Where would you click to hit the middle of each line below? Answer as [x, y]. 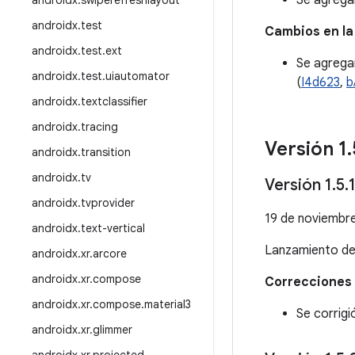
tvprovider [108, 203]
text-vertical [113, 228]
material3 [168, 304]
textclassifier [114, 101]
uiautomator [137, 76]
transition [106, 152]
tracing [99, 127]
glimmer [113, 330]
